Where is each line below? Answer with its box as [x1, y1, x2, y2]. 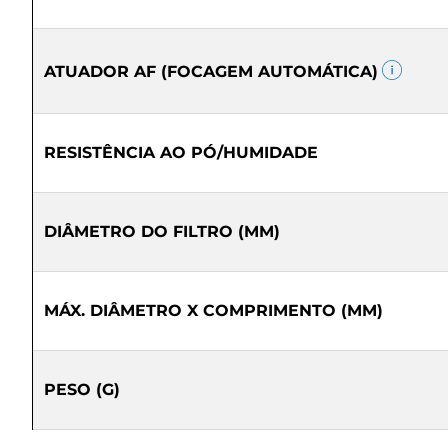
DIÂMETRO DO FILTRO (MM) [44, 222, 280, 241]
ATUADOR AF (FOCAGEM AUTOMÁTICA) [44, 62, 378, 81]
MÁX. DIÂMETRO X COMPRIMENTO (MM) [44, 301, 383, 320]
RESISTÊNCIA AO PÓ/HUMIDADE [44, 143, 318, 162]
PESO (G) [44, 380, 120, 399]
